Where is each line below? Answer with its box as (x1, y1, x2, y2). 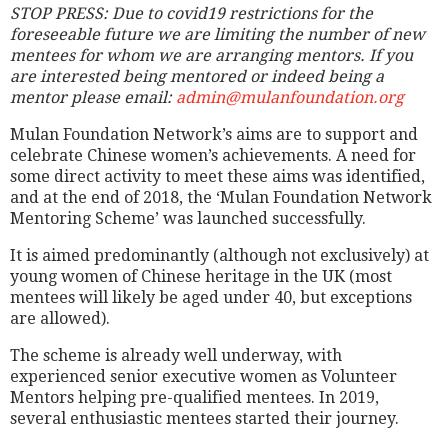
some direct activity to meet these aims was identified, (10, 167, 425, 186)
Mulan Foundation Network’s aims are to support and (10, 125, 418, 144)
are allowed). (10, 309, 110, 328)
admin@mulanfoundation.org (176, 88, 404, 107)
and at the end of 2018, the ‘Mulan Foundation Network (10, 188, 432, 207)
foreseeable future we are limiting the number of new (10, 25, 425, 44)
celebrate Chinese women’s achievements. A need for (10, 146, 416, 165)
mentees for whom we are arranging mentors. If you (10, 46, 413, 65)
